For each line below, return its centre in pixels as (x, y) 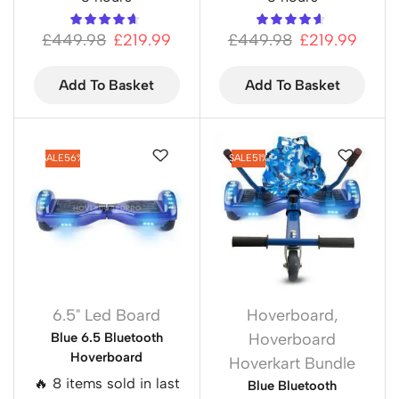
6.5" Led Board (107, 316)
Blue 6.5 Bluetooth (106, 338)
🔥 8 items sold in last (106, 384)
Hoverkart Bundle (293, 364)
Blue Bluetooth (293, 386)
